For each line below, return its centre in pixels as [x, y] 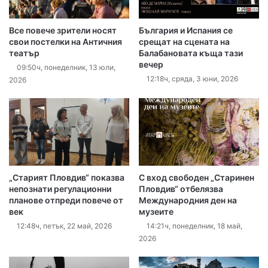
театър [24, 53]
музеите [156, 212]
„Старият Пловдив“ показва [67, 178]
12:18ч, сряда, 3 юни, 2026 [192, 78]
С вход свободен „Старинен [197, 178]
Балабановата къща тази [191, 53]
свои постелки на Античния [66, 41]
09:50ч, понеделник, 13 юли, [66, 67]
